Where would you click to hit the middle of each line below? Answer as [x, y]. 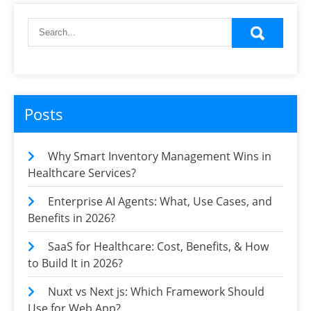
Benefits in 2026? [72, 218]
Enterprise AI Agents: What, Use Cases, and [160, 202]
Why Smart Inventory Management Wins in [160, 157]
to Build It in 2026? [75, 263]
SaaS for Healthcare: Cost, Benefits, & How [158, 247]
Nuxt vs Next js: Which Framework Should [156, 292]
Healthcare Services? [82, 173]
